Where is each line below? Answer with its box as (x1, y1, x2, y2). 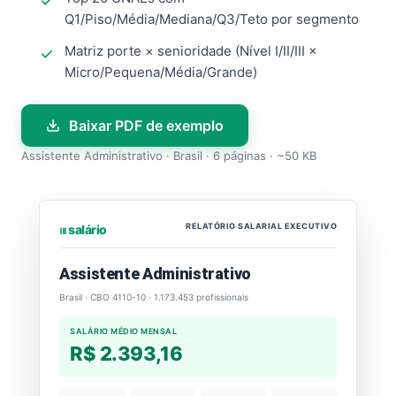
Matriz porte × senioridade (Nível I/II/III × (65, 42, 317, 59)
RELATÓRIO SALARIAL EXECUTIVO (186, 221, 337, 231)
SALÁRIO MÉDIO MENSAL (70, 326, 177, 336)
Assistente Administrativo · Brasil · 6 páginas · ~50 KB (21, 148, 316, 163)
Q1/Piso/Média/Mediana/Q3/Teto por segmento (65, 11, 359, 27)
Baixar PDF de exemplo (65, 117, 224, 134)
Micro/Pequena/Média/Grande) (65, 64, 257, 80)
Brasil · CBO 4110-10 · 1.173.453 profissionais (59, 292, 248, 302)
